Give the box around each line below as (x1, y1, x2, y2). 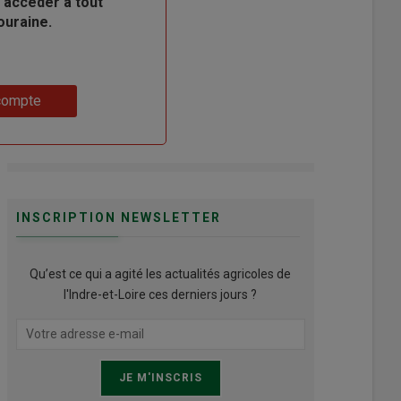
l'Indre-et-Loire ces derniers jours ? (64, 286, 258, 302)
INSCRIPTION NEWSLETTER (15, 209, 221, 225)
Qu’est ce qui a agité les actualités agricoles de (30, 266, 292, 281)
